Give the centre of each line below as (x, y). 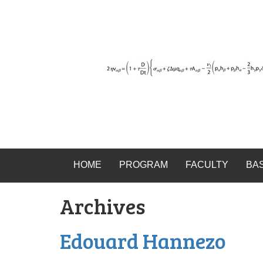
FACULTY (207, 165)
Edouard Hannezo (143, 240)
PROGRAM (143, 165)
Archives (102, 206)
